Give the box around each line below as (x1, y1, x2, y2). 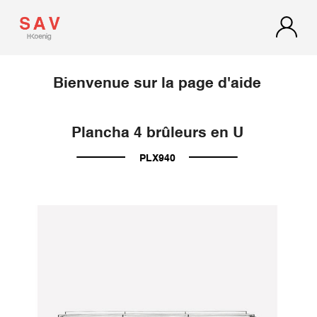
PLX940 (139, 154, 175, 164)
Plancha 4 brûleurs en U (71, 125, 243, 141)
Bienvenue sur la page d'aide (53, 76, 262, 91)
